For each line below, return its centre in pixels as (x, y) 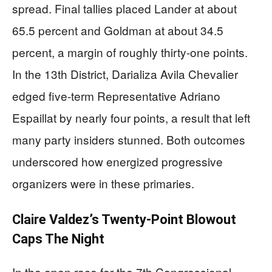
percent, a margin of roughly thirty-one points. (130, 52)
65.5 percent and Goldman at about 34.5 (118, 30)
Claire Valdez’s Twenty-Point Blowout (124, 219)
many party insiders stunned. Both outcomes (129, 139)
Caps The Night (58, 239)
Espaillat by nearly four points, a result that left (131, 117)
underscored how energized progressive (117, 161)
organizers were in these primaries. (103, 183)
